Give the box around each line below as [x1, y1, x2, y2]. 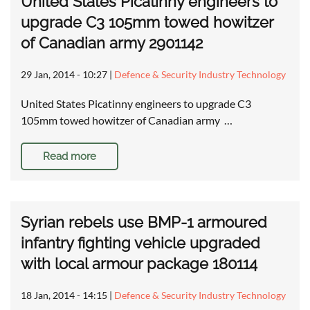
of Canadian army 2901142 [21, 34, 203, 53]
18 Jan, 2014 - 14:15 [21, 289, 107, 302]
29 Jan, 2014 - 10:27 [21, 69, 107, 81]
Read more [43, 150, 96, 163]
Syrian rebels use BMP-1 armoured [21, 213, 267, 232]
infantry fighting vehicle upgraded [21, 234, 260, 253]
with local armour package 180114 [21, 255, 257, 273]
